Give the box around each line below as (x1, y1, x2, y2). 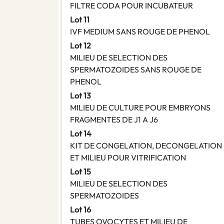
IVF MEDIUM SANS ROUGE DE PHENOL (70, 26, 210, 37)
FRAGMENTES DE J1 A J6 (70, 114, 158, 125)
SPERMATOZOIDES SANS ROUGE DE (70, 64, 201, 75)
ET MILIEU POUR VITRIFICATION (70, 152, 186, 163)
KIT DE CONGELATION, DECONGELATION (70, 140, 222, 151)
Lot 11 (70, 14, 89, 25)
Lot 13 (70, 90, 91, 101)
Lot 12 (70, 40, 91, 51)
